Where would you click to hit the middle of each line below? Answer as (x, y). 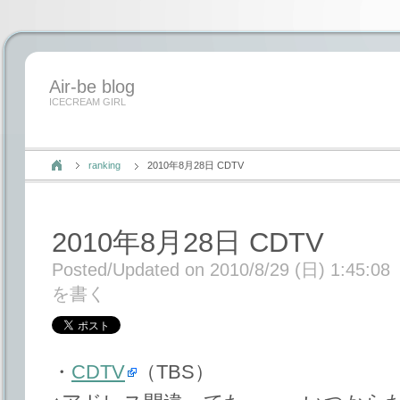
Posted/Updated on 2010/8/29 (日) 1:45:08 (221, 270)
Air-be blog (92, 87)
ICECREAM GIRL (87, 102)
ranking (104, 165)
